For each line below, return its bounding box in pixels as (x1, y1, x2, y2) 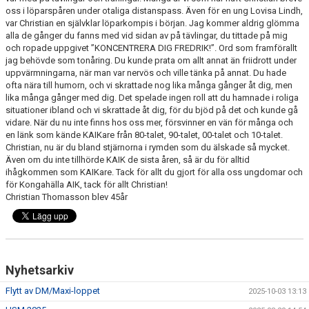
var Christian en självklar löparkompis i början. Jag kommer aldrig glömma (6, 18, 299, 28)
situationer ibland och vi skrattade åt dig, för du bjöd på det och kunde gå (6, 105, 298, 115)
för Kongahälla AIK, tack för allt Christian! (6, 179, 168, 190)
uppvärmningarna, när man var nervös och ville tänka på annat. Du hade (6, 68, 286, 78)
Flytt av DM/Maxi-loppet (6, 286, 100, 296)
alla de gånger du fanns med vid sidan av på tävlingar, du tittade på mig (6, 30, 288, 41)
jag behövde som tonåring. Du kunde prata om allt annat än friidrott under (6, 55, 297, 66)
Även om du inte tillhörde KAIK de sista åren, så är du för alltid (6, 154, 250, 165)
